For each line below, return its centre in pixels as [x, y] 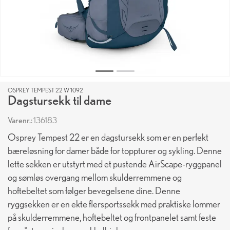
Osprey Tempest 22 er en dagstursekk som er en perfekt [108, 137]
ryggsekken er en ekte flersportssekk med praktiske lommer [114, 204]
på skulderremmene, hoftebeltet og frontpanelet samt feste [112, 217]
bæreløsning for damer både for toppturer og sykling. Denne [115, 151]
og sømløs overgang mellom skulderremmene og [95, 177]
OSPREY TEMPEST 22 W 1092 [45, 90]
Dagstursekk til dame [60, 100]
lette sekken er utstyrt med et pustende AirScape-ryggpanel [115, 164]
